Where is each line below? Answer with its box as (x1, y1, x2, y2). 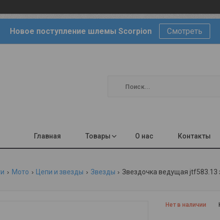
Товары (85, 132, 110, 140)
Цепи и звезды (36, 167, 84, 176)
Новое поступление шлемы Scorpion (10, 27, 152, 36)
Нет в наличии (165, 201, 207, 208)
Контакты (178, 132, 211, 140)
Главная (34, 132, 61, 140)
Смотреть (167, 27, 202, 36)
